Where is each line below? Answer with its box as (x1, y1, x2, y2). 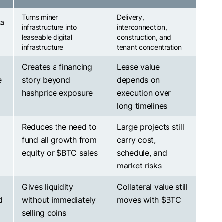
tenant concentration (117, 42, 182, 51)
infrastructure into (22, 22, 77, 31)
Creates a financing (22, 61, 92, 72)
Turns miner (22, 12, 58, 21)
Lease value (117, 61, 160, 72)
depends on (117, 74, 160, 85)
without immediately (22, 194, 96, 205)
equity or (22, 147, 57, 158)
